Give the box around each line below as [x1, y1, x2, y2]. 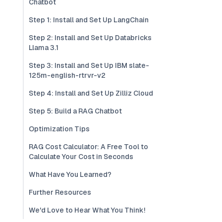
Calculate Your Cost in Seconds [29, 152, 133, 161]
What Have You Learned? [29, 170, 111, 179]
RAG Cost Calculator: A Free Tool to [29, 142, 148, 151]
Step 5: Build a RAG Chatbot [29, 107, 122, 115]
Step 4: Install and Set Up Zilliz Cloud [29, 89, 153, 98]
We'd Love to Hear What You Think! [29, 206, 145, 215]
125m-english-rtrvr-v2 [29, 71, 106, 80]
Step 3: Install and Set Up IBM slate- [29, 61, 149, 70]
